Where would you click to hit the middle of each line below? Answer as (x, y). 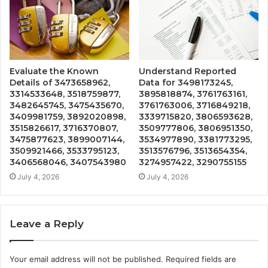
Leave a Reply (47, 224)
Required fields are (201, 259)
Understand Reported (188, 71)
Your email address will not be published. (86, 259)
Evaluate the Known (54, 71)
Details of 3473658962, (60, 83)
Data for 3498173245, (186, 83)
